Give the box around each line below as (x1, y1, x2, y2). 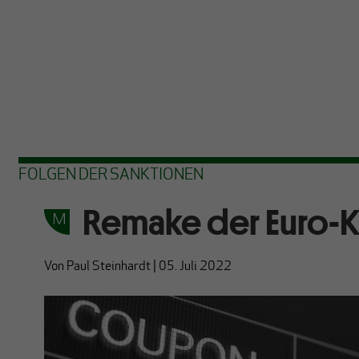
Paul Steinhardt (66, 260, 151, 273)
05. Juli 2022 (158, 260, 232, 273)
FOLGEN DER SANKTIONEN (18, 167, 204, 184)
